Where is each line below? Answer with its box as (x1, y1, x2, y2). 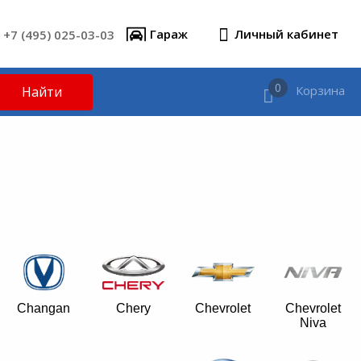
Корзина (296, 81, 345, 98)
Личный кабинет (234, 26, 338, 42)
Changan (17, 301, 71, 315)
